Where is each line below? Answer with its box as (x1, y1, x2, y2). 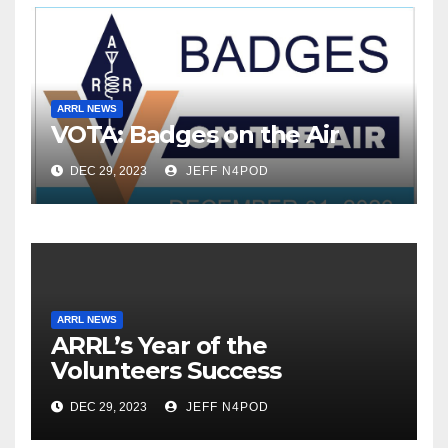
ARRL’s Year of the (51, 331, 267, 361)
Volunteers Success (51, 356, 281, 386)
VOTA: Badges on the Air (51, 120, 339, 150)
